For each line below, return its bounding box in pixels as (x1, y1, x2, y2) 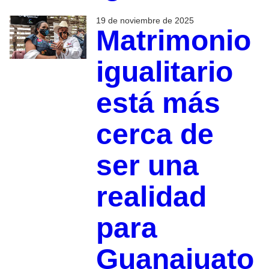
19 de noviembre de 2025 (95, 16, 194, 26)
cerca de (95, 118, 214, 151)
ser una (95, 150, 199, 182)
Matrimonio (95, 25, 251, 57)
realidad (95, 181, 207, 213)
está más (95, 87, 220, 119)
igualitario (95, 56, 233, 88)
